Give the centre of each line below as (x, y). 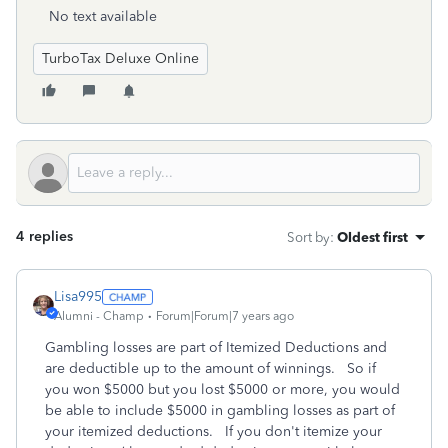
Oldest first (372, 237)
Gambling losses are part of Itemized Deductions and (216, 347)
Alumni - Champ (99, 316)
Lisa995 (78, 296)
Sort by (308, 237)
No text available (103, 16)
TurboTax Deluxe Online (120, 58)
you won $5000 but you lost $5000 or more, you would (222, 389)
